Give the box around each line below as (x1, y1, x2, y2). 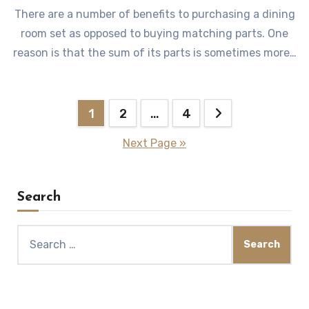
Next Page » (123, 136, 186, 150)
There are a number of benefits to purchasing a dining (14, 7, 295, 21)
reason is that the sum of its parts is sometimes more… (12, 46, 297, 59)
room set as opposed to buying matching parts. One (21, 26, 288, 40)
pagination (6, 129, 119, 152)
